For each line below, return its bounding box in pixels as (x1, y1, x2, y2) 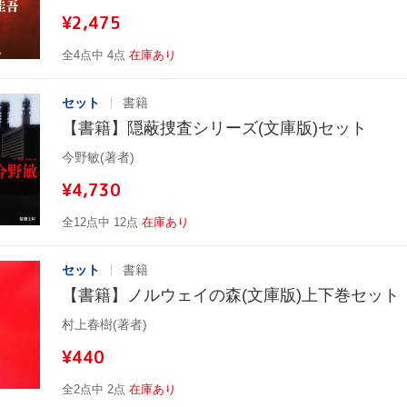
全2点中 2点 (62, 382, 125, 396)
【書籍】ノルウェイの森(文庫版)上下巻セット (62, 285, 400, 304)
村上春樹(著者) (62, 316, 147, 332)
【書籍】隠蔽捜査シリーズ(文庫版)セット (62, 118, 367, 137)
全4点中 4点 (62, 47, 125, 62)
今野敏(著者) (62, 149, 134, 164)
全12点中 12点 (62, 214, 138, 229)
